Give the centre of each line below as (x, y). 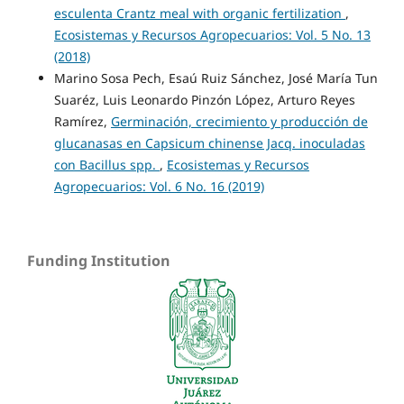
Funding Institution (99, 261)
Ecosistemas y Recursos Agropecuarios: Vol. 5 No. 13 (212, 35)
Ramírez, (82, 122)
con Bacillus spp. (106, 165)
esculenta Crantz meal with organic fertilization (199, 14)
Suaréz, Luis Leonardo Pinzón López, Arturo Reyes (204, 100)
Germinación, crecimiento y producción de (239, 122)
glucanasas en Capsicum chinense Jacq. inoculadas (209, 143)
